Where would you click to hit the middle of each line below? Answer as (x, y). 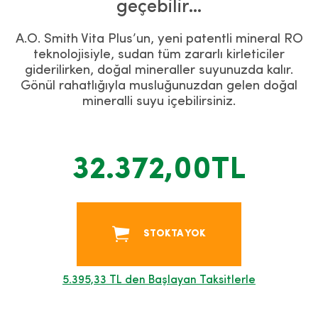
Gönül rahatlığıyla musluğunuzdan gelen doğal (159, 86)
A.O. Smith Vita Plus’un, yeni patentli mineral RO (159, 39)
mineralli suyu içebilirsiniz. (159, 102)
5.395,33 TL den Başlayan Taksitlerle (159, 280)
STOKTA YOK (175, 234)
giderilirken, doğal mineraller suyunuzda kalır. (159, 71)
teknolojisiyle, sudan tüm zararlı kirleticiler (159, 55)
